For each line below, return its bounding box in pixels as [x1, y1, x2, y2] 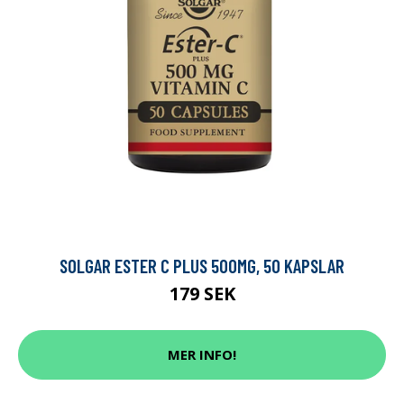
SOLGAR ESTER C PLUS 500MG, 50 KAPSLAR [60, 253, 344, 277]
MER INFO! [168, 345, 236, 364]
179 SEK [169, 280, 235, 306]
